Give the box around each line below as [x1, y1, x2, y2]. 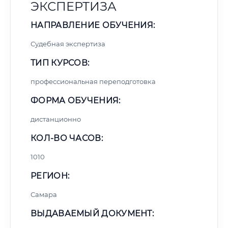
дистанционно [31, 115, 81, 123]
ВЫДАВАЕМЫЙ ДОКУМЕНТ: [31, 209, 154, 218]
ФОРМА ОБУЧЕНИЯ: [31, 96, 121, 105]
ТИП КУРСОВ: [31, 58, 90, 68]
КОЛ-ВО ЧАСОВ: [31, 133, 103, 143]
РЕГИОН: [31, 171, 70, 181]
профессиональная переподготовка [31, 77, 156, 85]
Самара [31, 190, 57, 198]
